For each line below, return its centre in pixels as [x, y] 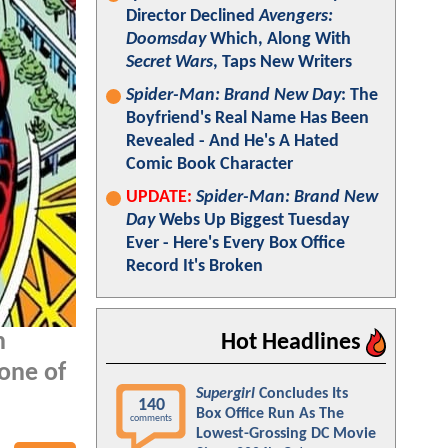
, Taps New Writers [282, 62]
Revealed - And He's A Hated [232, 141]
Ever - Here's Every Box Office [235, 243]
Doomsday [166, 39]
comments [151, 418]
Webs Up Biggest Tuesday [252, 220]
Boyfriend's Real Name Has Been [247, 118]
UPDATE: [159, 197]
